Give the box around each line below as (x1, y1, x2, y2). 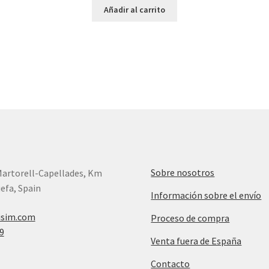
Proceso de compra (151, 212, 230, 224)
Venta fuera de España (151, 235, 242, 247)
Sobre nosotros (151, 166, 215, 178)
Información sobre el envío (151, 189, 262, 201)
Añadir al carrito (103, 4, 165, 16)
